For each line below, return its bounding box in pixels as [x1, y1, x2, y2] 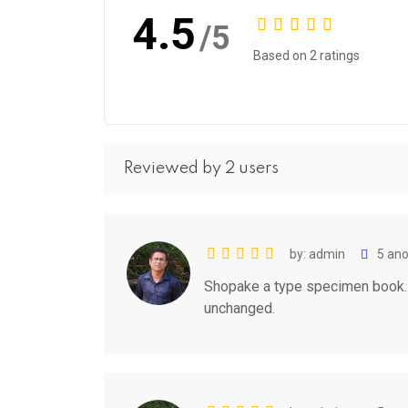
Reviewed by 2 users [124, 160, 279, 178]
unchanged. [204, 299, 275, 317]
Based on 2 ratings [253, 47, 360, 63]
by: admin [290, 246, 345, 261]
